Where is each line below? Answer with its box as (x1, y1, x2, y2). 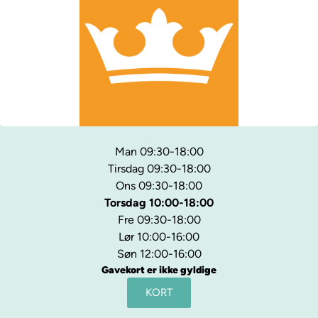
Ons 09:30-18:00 (116, 178, 202, 192)
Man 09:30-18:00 (114, 144, 204, 158)
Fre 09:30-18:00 (117, 212, 201, 226)
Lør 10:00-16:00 (119, 229, 199, 243)
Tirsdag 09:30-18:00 (107, 161, 211, 175)
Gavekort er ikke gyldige (102, 263, 216, 276)
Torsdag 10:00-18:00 (104, 195, 214, 209)
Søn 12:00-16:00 (116, 246, 202, 261)
